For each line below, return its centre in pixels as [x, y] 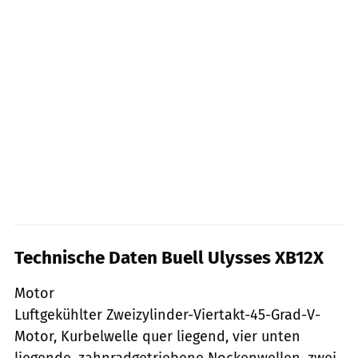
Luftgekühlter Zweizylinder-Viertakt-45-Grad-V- [167, 314]
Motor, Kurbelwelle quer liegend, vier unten [157, 336]
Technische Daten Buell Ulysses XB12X [169, 257]
